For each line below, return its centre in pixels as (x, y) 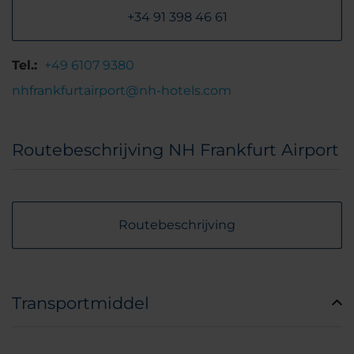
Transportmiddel (81, 303)
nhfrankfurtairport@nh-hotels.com (122, 90)
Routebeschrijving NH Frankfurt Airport (175, 150)
